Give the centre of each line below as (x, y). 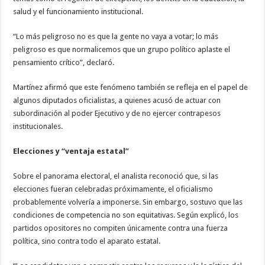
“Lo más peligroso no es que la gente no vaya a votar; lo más (116, 37)
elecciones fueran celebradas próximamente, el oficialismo (113, 189)
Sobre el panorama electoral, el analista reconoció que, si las (116, 176)
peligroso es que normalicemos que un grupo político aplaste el (122, 50)
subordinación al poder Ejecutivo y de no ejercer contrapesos (117, 114)
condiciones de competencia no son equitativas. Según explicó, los (126, 215)
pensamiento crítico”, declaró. (64, 63)
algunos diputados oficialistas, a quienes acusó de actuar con (117, 101)
